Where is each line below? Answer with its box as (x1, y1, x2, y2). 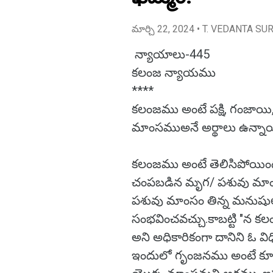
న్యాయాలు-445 (132, 47, 210, 62)
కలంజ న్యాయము (132, 65, 216, 80)
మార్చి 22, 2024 (132, 23, 197, 35)
